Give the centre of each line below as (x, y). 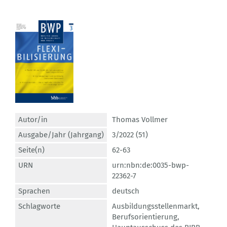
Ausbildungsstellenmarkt (155, 206)
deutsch (126, 191)
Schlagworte (39, 206)
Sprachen (34, 191)
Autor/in (33, 120)
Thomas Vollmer (140, 120)
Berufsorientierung (145, 217)
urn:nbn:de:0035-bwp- (150, 165)
